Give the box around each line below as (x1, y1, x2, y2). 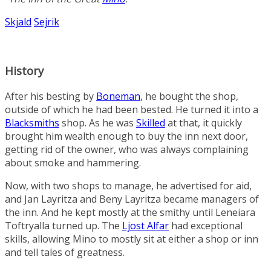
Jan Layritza (24, 192, 77, 206)
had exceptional (169, 218, 243, 232)
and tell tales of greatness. (5, 245, 125, 259)
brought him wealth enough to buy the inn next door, (5, 129, 248, 143)
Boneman (96, 89, 140, 103)
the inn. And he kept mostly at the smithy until (5, 205, 215, 219)
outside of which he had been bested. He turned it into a (5, 102, 258, 116)
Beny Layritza (99, 192, 161, 206)
